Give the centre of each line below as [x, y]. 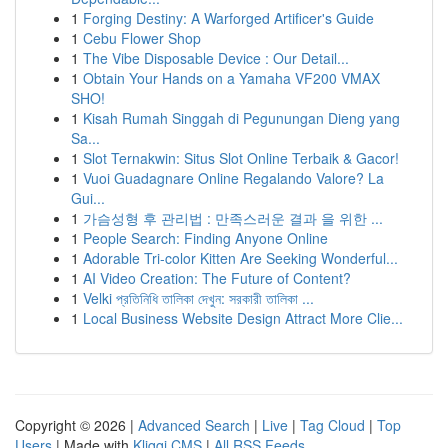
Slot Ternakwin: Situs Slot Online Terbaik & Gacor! [241, 158]
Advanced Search [194, 425]
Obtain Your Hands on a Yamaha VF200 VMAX [231, 78]
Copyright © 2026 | [76, 425]
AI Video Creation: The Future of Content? [217, 278]
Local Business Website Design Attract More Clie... [243, 318]
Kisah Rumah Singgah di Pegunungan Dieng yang [241, 118]
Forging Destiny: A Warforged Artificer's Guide [228, 18]
